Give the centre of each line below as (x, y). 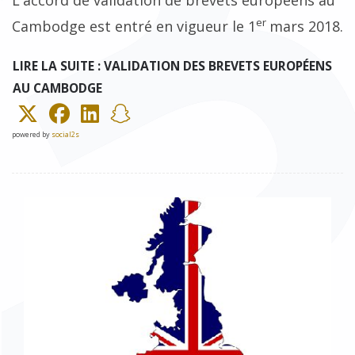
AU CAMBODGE (57, 88)
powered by (32, 134)
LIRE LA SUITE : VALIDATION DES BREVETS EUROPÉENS (172, 65)
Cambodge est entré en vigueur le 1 (134, 26)
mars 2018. (306, 26)
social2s (65, 134)
